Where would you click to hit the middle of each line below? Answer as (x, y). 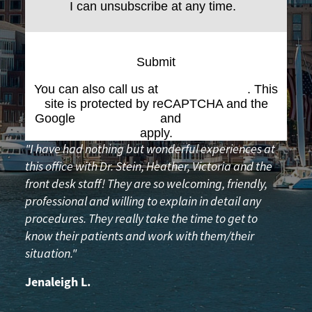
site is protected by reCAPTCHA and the (156, 104)
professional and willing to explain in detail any (143, 202)
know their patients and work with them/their (140, 236)
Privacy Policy (117, 119)
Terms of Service (231, 119)
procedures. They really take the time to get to (141, 219)
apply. (156, 133)
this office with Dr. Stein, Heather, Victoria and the (149, 167)
